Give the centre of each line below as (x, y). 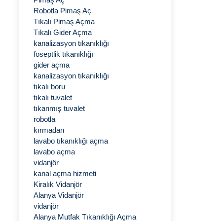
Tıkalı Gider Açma (63, 32)
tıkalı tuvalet (53, 97)
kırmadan (49, 130)
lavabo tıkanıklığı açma (71, 141)
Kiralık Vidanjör (58, 184)
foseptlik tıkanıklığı (63, 54)
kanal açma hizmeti (65, 173)
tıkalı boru (49, 87)
